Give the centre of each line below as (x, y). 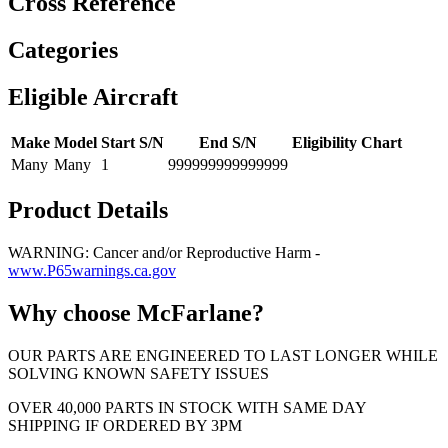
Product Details (88, 210)
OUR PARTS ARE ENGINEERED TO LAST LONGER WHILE (223, 355)
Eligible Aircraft (93, 97)
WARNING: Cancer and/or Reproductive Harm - (164, 252)
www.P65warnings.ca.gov (92, 270)
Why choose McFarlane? (136, 312)
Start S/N (132, 143)
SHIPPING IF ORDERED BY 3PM (125, 425)
